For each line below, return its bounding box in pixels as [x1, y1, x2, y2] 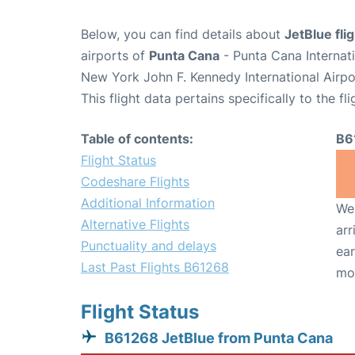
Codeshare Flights [81, 174, 189, 189]
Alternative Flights [81, 216, 189, 232]
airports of [81, 48, 149, 63]
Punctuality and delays [81, 238, 216, 254]
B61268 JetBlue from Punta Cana [105, 330, 333, 346]
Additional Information [81, 195, 215, 211]
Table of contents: [81, 131, 193, 147]
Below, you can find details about [81, 26, 284, 42]
